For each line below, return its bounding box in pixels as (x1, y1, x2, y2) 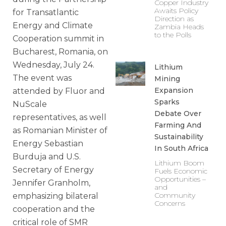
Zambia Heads (154, 22, 204, 31)
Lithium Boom (154, 158, 204, 167)
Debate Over (154, 108, 201, 118)
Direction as (154, 14, 194, 23)
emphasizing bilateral (13, 191, 98, 201)
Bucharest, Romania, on (13, 47, 108, 57)
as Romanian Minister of (13, 126, 107, 136)
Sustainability (154, 132, 203, 141)
